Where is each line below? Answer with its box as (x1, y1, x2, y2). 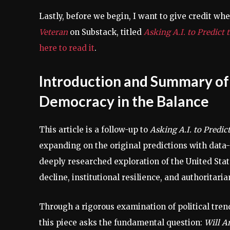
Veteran (39, 27, 68, 37)
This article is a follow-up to (39, 125, 150, 135)
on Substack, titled (68, 27, 144, 37)
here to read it (39, 43, 94, 53)
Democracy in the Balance (39, 92, 209, 110)
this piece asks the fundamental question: (39, 218, 204, 227)
